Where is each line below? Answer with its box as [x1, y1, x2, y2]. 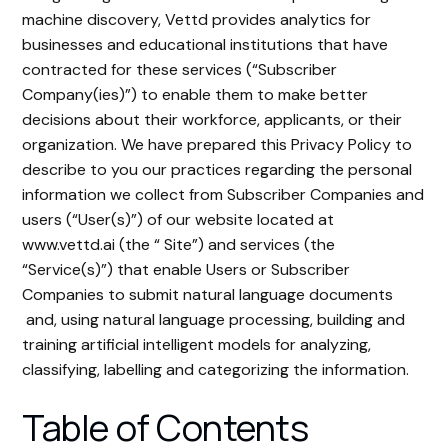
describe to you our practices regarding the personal [22, 159, 413, 180]
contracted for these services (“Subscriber [22, 59, 338, 80]
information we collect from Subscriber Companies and [22, 184, 425, 205]
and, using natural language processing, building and [22, 309, 406, 330]
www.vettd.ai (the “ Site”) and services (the [22, 234, 336, 255]
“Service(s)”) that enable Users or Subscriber [22, 259, 351, 280]
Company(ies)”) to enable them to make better [22, 84, 369, 105]
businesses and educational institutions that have [22, 34, 389, 55]
